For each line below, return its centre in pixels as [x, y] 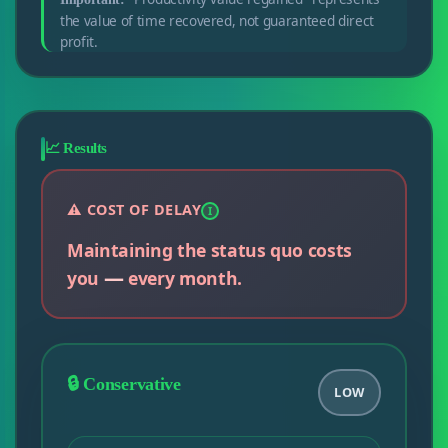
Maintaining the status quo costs [209, 250]
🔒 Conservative [123, 384]
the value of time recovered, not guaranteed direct [216, 21]
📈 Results [75, 148]
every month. [182, 278]
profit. [78, 42]
